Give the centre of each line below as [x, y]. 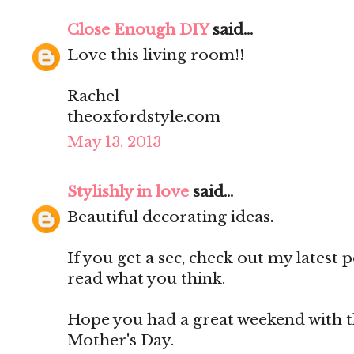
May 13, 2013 [114, 142]
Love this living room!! [156, 55]
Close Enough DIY [138, 30]
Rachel [93, 96]
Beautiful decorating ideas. [170, 217]
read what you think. [146, 279]
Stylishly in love [128, 192]
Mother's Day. [121, 341]
